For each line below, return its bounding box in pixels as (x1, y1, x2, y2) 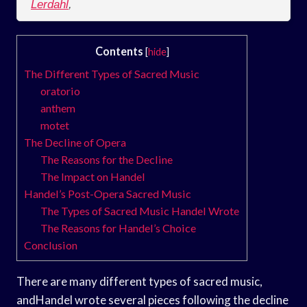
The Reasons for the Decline (40, 152, 173, 166)
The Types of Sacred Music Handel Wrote (40, 204, 240, 217)
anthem (40, 101, 76, 114)
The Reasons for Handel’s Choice (40, 221, 197, 234)
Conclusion (24, 238, 77, 251)
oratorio (40, 84, 81, 97)
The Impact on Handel (40, 169, 146, 183)
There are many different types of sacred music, (16, 273, 262, 288)
